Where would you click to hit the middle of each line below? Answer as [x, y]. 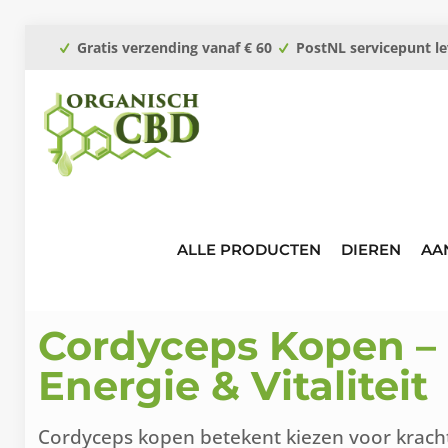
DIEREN [371, 249]
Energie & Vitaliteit [232, 385]
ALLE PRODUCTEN [249, 249]
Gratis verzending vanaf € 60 [174, 47]
